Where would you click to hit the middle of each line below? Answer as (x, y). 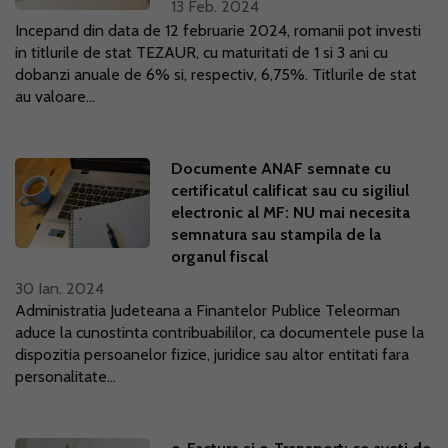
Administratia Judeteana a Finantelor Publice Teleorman (207, 310)
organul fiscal (220, 256)
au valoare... (55, 96)
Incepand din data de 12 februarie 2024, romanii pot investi (218, 30)
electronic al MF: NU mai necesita (291, 212)
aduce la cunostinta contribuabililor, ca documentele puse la (219, 332)
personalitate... (65, 376)
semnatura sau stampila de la (276, 234)
